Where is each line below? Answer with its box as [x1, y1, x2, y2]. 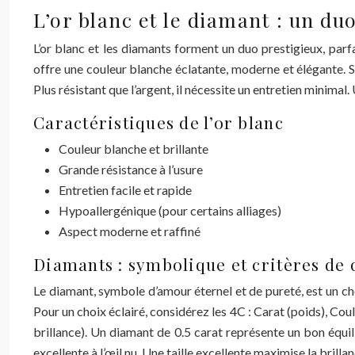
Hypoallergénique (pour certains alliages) [59, 203, 281, 218]
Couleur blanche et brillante [59, 141, 208, 156]
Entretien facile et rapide [59, 182, 192, 197]
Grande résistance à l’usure [59, 162, 203, 177]
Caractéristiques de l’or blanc [33, 111, 284, 133]
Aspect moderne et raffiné [59, 223, 200, 239]
